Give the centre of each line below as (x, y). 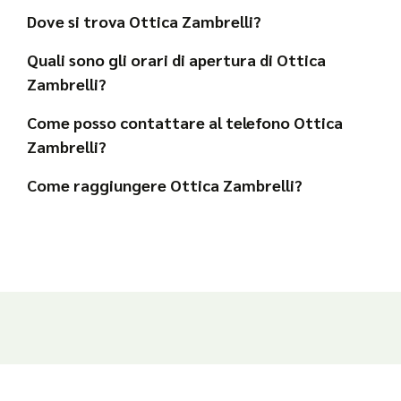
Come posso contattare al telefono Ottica (185, 122)
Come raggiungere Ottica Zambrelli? (165, 184)
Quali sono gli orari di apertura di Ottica (176, 59)
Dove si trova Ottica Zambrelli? (144, 21)
